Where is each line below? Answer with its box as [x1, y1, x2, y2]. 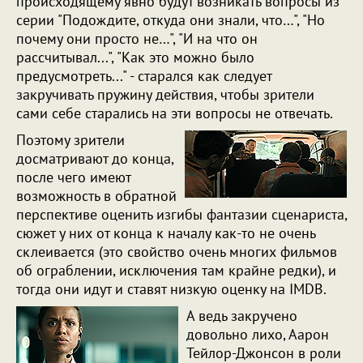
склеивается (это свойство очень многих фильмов [16, 242, 337, 261]
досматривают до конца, [16, 149, 173, 168]
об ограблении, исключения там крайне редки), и [16, 261, 336, 280]
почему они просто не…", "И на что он [16, 29, 258, 48]
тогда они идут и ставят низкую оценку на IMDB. [16, 280, 330, 298]
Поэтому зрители [16, 130, 125, 149]
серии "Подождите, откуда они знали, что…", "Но [16, 11, 325, 29]
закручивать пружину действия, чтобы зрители [16, 85, 314, 104]
